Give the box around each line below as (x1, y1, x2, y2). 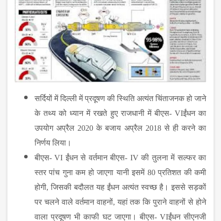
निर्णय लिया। (35, 138, 72, 147)
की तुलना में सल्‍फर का (141, 153, 207, 162)
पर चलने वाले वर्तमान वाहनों (35, 197, 113, 206)
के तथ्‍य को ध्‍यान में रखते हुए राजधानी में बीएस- (35, 109, 175, 117)
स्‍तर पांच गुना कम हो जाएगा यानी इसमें (35, 168, 147, 177)
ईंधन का (183, 109, 207, 117)
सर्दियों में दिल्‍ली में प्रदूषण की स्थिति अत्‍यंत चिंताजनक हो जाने (35, 94, 206, 103)
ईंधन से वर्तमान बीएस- (65, 153, 130, 162)
